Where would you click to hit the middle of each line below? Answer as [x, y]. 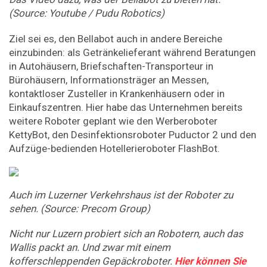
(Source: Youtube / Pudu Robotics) [87, 13]
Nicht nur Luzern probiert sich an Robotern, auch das [126, 234]
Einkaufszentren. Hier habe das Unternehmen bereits [126, 107]
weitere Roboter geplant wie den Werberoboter [113, 121]
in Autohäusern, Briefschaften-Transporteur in [111, 66]
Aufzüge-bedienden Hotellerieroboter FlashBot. [114, 148]
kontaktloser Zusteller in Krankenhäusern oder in [117, 93]
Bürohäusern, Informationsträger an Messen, [109, 80]
